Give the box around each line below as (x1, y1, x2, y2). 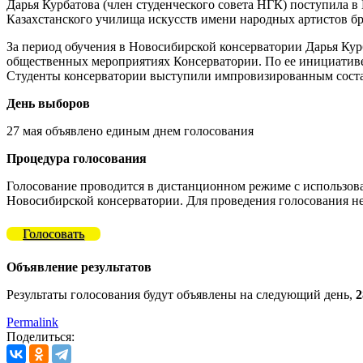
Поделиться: (6, 329, 75, 344)
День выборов (6, 96, 90, 110)
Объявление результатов (6, 259, 152, 274)
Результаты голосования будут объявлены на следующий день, (6, 287, 356, 301)
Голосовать (23, 226, 84, 241)
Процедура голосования (6, 151, 147, 165)
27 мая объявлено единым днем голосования (6, 123, 254, 138)
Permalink (6, 314, 58, 329)
